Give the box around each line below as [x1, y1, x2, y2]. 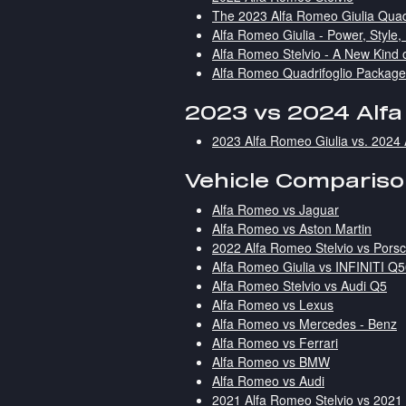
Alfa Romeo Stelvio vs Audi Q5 [212, 275, 387, 295]
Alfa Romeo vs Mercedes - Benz [212, 314, 397, 333]
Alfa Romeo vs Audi [212, 371, 324, 390]
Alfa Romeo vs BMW [212, 352, 330, 371]
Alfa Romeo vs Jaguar [212, 199, 339, 218]
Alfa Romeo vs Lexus [212, 295, 333, 314]
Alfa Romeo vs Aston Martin [212, 218, 372, 237]
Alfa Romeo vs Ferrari [212, 333, 338, 352]
